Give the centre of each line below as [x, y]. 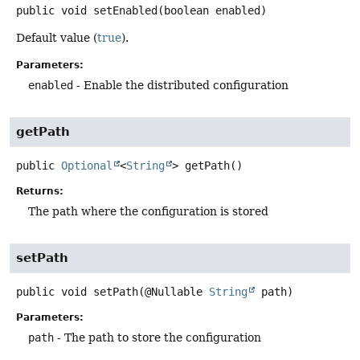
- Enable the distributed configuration [181, 85]
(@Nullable [174, 292]
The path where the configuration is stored [148, 211]
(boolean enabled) [212, 11]
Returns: [40, 191]
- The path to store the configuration [157, 338]
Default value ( [57, 38]
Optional [87, 165]
